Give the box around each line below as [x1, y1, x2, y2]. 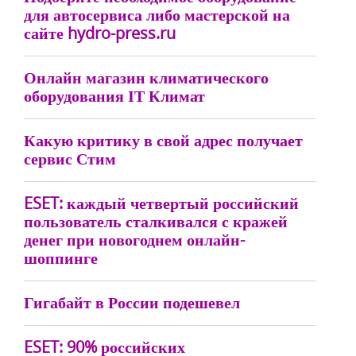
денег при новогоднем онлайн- [24, 229, 245, 250]
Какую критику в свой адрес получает [24, 130, 303, 151]
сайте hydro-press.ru [24, 22, 176, 44]
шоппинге [24, 247, 98, 269]
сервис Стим [24, 148, 116, 169]
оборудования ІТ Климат [24, 85, 205, 106]
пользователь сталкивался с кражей [24, 211, 288, 232]
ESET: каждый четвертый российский [24, 192, 299, 214]
